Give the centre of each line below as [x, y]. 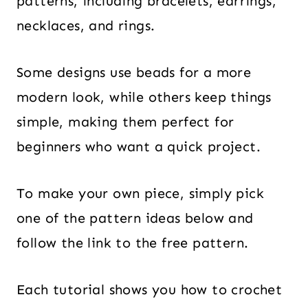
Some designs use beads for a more [134, 72]
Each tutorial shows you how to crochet [150, 289]
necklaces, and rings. [86, 25]
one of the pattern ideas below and [135, 218]
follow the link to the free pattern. [133, 243]
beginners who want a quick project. [139, 146]
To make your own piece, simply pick [140, 193]
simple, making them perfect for [125, 122]
